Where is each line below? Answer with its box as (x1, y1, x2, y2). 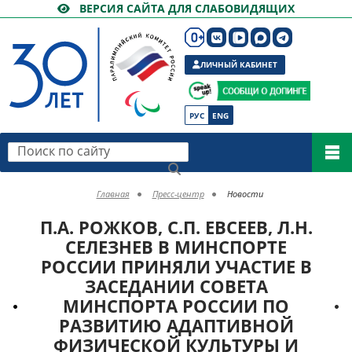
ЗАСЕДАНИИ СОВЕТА (84, 274, 268, 298)
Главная (96, 188, 130, 200)
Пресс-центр (152, 188, 204, 200)
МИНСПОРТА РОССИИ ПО (63, 294, 289, 317)
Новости (226, 188, 263, 200)
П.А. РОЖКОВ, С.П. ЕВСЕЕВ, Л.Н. (39, 215, 313, 239)
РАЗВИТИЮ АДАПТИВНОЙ (58, 313, 294, 337)
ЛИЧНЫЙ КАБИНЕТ (200, 59, 277, 70)
